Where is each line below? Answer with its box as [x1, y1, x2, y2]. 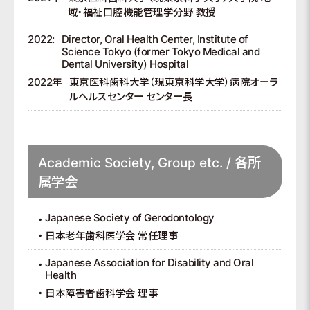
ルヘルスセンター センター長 [69, 90, 193, 103]
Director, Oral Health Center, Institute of [61, 33, 248, 46]
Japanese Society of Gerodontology [45, 211, 215, 224]
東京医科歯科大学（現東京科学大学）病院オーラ [69, 75, 278, 89]
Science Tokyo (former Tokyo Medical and [61, 45, 259, 58]
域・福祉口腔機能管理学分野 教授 [67, 6, 216, 19]
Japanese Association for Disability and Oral [45, 256, 253, 269]
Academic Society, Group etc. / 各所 [38, 154, 261, 171]
